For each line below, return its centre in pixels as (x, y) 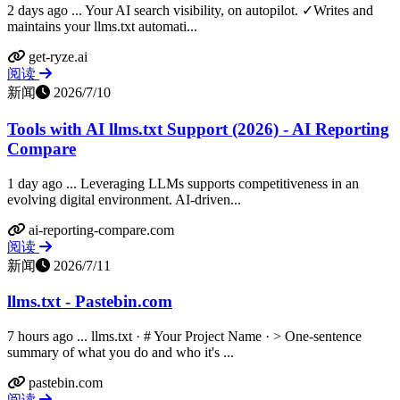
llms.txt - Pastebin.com (90, 302)
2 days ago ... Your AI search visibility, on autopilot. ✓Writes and (190, 11)
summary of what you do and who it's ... (121, 353)
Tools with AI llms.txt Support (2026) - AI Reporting (198, 129)
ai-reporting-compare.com (101, 229)
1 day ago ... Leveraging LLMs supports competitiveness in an (183, 183)
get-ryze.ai (58, 57)
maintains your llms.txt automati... (102, 27)
